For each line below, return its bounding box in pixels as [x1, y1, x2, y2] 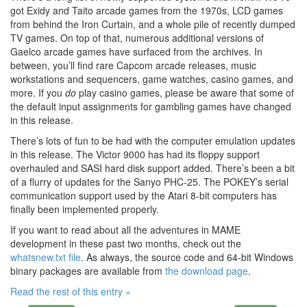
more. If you [10, 86, 65, 100]
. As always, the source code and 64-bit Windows [81, 250, 293, 265]
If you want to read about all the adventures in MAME [10, 223, 241, 237]
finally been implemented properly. [10, 202, 159, 217]
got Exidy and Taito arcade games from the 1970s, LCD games [10, 3, 283, 18]
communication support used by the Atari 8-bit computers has [10, 188, 277, 203]
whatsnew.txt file [10, 250, 81, 265]
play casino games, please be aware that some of [76, 86, 294, 100]
